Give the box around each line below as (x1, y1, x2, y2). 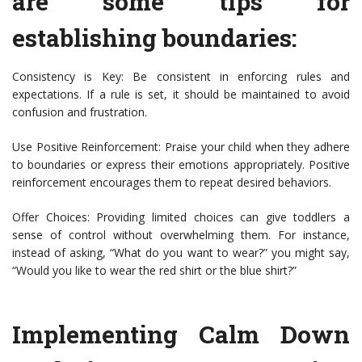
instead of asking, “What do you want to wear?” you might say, (12, 245, 350, 261)
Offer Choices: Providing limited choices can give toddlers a (12, 209, 350, 225)
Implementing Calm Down (12, 318, 350, 351)
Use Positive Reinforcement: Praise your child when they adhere (12, 139, 350, 155)
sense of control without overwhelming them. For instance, (12, 227, 350, 243)
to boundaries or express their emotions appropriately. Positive (12, 157, 350, 173)
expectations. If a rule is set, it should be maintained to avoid (12, 86, 350, 103)
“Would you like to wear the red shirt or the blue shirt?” (12, 263, 297, 279)
